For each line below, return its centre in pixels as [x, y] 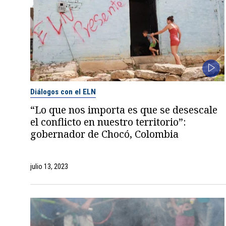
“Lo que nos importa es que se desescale [124, 110]
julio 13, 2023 [49, 167]
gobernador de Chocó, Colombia [104, 134]
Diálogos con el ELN [63, 92]
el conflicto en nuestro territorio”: [108, 122]
